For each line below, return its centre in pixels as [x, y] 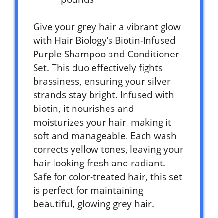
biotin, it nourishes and [84, 109]
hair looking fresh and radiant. [99, 163]
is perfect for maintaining [88, 191]
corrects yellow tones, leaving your [108, 150]
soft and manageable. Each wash [105, 136]
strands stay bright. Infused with [104, 95]
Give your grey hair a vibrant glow [107, 27]
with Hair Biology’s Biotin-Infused [104, 41]
